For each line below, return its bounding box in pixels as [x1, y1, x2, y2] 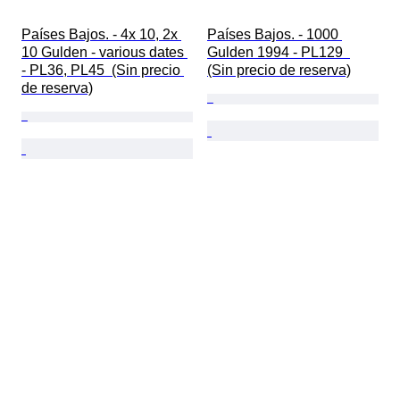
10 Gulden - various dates [21, 45, 187, 61]
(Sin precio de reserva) [207, 62, 351, 79]
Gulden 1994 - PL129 [207, 45, 350, 61]
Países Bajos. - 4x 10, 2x [21, 27, 181, 43]
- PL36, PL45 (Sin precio [21, 62, 184, 79]
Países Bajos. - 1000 [207, 27, 342, 43]
